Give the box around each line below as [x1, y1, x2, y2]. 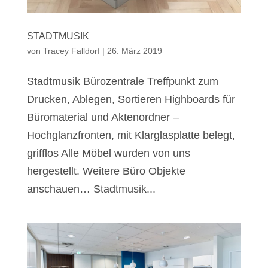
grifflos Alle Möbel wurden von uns [26, 147, 190, 160]
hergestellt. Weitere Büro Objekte [26, 165, 185, 178]
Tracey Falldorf [42, 46, 100, 56]
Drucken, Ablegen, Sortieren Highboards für [26, 93, 235, 106]
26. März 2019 [106, 46, 162, 56]
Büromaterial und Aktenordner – [26, 111, 179, 124]
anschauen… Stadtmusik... [26, 183, 156, 196]
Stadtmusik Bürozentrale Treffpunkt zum [26, 75, 218, 88]
